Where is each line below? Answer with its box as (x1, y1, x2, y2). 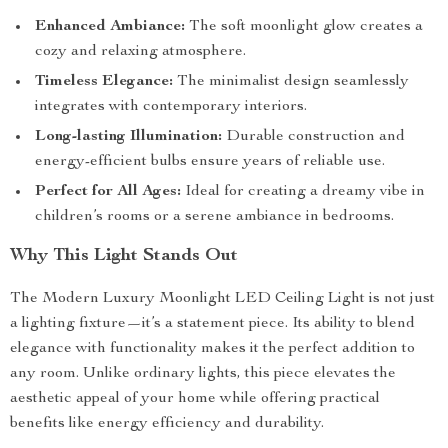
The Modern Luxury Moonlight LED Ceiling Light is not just (10, 291, 435, 307)
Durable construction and (222, 129, 405, 145)
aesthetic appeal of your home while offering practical (10, 391, 380, 407)
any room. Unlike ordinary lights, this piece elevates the (10, 366, 396, 382)
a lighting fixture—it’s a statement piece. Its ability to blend (10, 316, 415, 332)
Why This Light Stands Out (10, 247, 238, 265)
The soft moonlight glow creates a (185, 19, 423, 35)
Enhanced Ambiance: (35, 19, 185, 35)
